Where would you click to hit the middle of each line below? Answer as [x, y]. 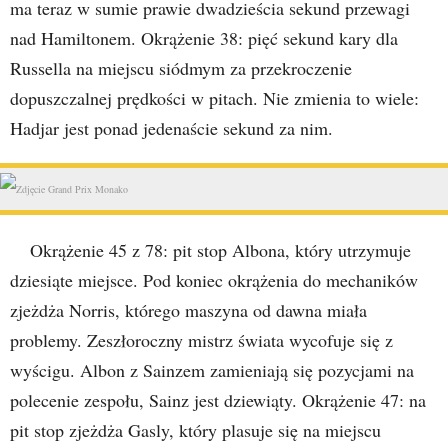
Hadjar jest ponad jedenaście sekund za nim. [171, 128]
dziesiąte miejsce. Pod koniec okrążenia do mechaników [214, 280]
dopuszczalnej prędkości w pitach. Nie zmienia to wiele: [214, 98]
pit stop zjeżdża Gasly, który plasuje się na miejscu [195, 430]
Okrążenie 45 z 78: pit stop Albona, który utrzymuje [220, 250]
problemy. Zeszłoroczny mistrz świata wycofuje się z [201, 340]
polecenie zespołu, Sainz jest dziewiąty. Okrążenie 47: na [218, 400]
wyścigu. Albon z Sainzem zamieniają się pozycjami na [212, 370]
